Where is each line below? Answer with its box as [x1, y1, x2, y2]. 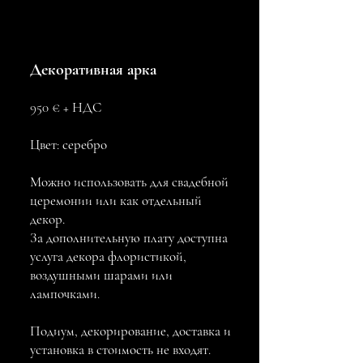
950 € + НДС [30, 99, 101, 116]
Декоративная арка [30, 60, 156, 79]
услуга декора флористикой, [30, 248, 186, 265]
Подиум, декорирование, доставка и [30, 322, 231, 340]
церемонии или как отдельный [30, 192, 202, 209]
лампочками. [30, 285, 100, 302]
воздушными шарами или [30, 267, 173, 284]
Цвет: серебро [30, 136, 107, 153]
